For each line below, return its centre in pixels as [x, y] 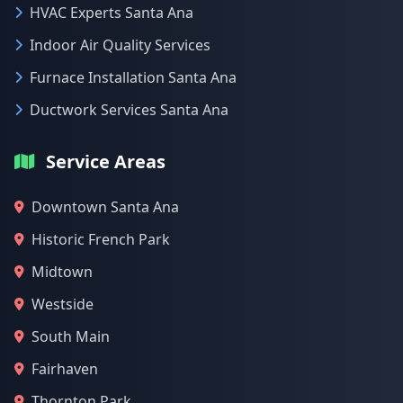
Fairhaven [65, 369]
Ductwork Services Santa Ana [129, 110]
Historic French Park [101, 239]
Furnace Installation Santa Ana [133, 77]
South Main [71, 336]
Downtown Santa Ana [105, 207]
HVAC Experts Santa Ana [112, 13]
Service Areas [106, 161]
